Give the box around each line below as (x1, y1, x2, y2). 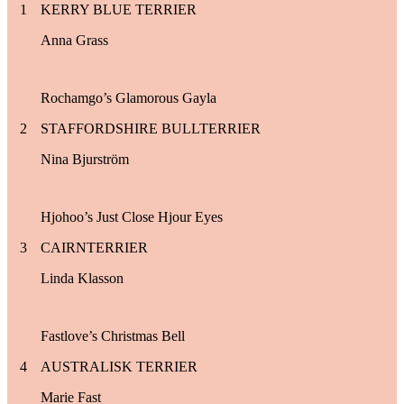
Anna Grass (41, 32, 108, 48)
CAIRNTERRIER (41, 239, 148, 255)
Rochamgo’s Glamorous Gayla (41, 89, 216, 106)
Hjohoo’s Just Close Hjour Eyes (41, 208, 223, 225)
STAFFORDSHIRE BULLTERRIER (41, 120, 261, 136)
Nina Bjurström (41, 151, 129, 167)
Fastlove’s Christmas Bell (41, 327, 185, 344)
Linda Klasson (41, 270, 124, 286)
